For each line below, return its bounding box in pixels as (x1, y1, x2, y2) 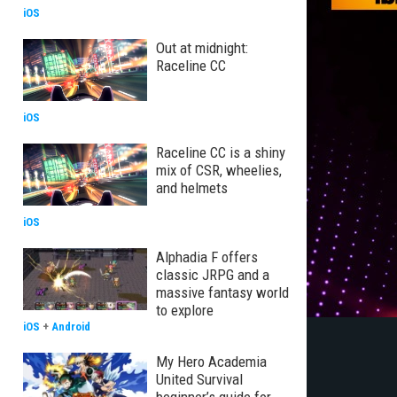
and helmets (156, 179, 228, 197)
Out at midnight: (156, 39, 248, 57)
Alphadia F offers (156, 248, 258, 266)
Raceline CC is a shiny (156, 144, 285, 161)
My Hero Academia (156, 353, 267, 370)
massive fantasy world (156, 284, 289, 301)
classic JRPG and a (156, 266, 269, 284)
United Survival (156, 370, 243, 388)
